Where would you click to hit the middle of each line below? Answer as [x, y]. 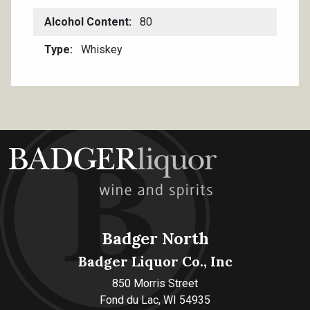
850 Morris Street [155, 283]
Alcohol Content [86, 22]
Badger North [155, 238]
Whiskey [100, 49]
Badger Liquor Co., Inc [155, 261]
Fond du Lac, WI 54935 [155, 300]
